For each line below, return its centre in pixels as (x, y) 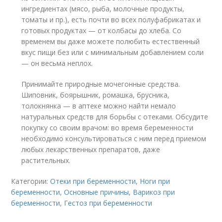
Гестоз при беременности (108, 203)
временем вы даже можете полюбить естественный (111, 41)
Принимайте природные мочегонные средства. (101, 84)
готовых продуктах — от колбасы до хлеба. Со (102, 30)
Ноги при (155, 181)
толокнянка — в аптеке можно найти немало (99, 106)
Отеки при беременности (93, 181)
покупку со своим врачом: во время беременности (108, 127)
